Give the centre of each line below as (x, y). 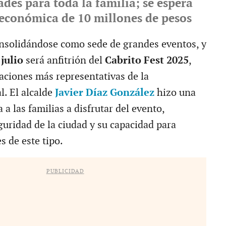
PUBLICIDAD (65, 171)
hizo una (175, 93)
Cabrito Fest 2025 (147, 60)
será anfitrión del (65, 60)
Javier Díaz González (104, 93)
